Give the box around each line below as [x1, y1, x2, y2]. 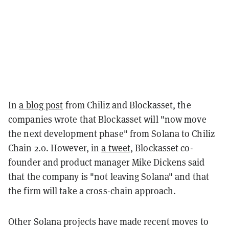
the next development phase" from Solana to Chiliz [8, 127, 215, 140]
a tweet [101, 142, 131, 154]
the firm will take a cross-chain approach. [8, 185, 176, 197]
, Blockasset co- [130, 142, 193, 154]
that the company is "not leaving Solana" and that [8, 170, 209, 182]
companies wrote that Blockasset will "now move [8, 113, 207, 125]
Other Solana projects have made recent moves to [8, 215, 209, 227]
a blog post [19, 99, 63, 111]
